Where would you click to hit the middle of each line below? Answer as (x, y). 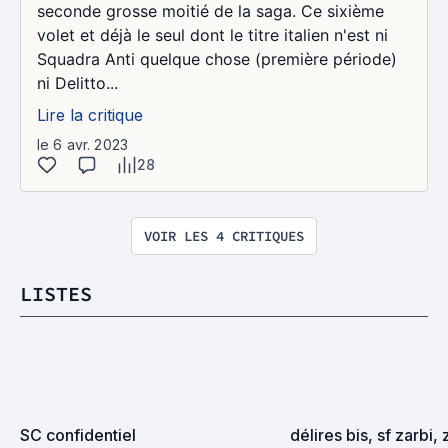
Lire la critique (90, 115)
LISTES (56, 293)
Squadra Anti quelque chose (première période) (217, 59)
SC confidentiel (78, 435)
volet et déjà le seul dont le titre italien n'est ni (212, 35)
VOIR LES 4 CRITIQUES (224, 236)
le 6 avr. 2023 (82, 144)
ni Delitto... (77, 83)
